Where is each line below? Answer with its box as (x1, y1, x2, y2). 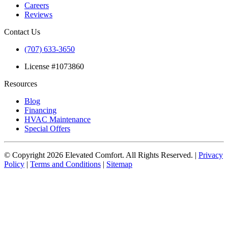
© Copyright (4, 150, 47, 159)
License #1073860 (24, 62, 84, 71)
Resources (4, 79, 37, 88)
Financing (24, 105, 56, 115)
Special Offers (24, 124, 70, 133)
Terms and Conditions (30, 159, 101, 168)
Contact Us (4, 27, 40, 36)
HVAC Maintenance (24, 115, 91, 124)
